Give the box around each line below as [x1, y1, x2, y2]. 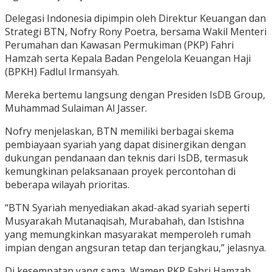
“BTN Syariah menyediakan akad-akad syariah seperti [5, 201, 250, 215]
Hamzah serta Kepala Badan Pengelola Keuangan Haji [5, 52, 251, 66]
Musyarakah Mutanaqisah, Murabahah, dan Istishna [5, 214, 244, 228]
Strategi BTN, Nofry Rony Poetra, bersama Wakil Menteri [5, 25, 267, 39]
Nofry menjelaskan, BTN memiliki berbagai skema [5, 124, 234, 138]
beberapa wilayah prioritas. [5, 178, 129, 192]
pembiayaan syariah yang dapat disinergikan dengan [5, 138, 246, 152]
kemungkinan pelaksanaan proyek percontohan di [5, 165, 236, 178]
